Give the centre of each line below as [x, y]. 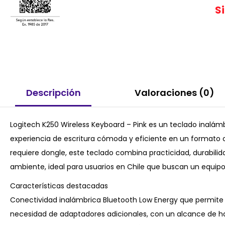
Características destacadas [59, 186]
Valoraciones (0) [174, 93]
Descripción [53, 93]
